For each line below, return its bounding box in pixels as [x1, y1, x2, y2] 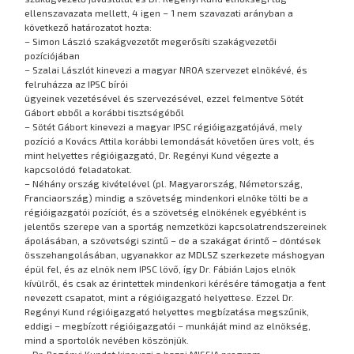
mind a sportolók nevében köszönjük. [24, 333, 190, 345]
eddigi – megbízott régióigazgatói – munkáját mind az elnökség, [24, 319, 311, 331]
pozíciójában [24, 49, 81, 61]
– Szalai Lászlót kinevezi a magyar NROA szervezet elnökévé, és [24, 63, 308, 75]
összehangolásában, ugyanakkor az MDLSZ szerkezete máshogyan [24, 248, 326, 260]
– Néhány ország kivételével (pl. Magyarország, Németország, [24, 177, 303, 189]
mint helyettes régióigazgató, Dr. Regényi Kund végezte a [24, 149, 280, 160]
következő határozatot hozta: [24, 21, 153, 32]
